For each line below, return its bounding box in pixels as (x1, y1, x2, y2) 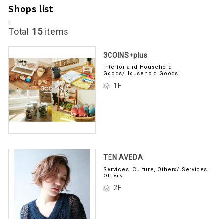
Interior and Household (103, 64, 172, 70)
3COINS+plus (103, 51, 148, 59)
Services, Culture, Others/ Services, (103, 166, 209, 173)
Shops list (8, 2, 54, 15)
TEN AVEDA (103, 153, 143, 162)
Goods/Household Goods (103, 70, 178, 77)
